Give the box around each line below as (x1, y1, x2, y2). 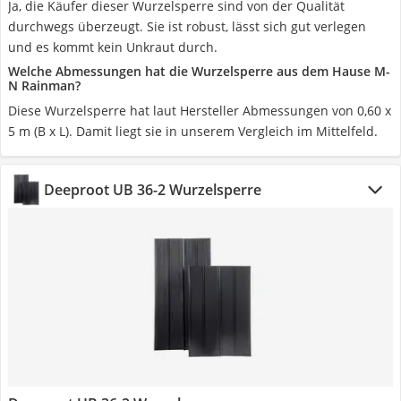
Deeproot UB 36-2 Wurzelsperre (44, 180, 261, 200)
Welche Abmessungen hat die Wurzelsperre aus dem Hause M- (8, 63, 390, 80)
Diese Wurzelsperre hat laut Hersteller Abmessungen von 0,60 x (8, 102, 391, 119)
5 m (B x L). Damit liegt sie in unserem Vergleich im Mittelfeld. (8, 123, 378, 140)
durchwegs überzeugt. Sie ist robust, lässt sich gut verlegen (8, 18, 366, 35)
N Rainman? (8, 77, 81, 94)
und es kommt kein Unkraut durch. (8, 38, 218, 55)
